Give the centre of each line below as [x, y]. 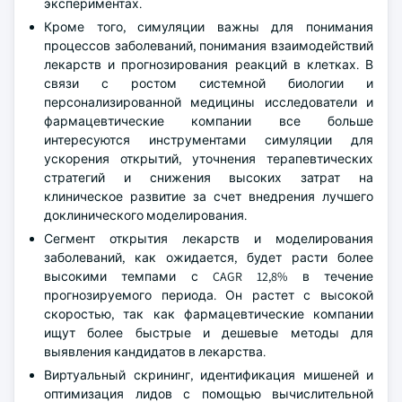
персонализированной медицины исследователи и [209, 102]
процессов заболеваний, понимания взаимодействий [209, 46]
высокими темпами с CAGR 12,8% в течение [209, 276]
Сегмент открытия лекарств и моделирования [209, 239]
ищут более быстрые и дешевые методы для [209, 333]
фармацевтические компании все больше [209, 121]
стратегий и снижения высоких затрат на [209, 178]
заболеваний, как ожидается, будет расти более [209, 258]
